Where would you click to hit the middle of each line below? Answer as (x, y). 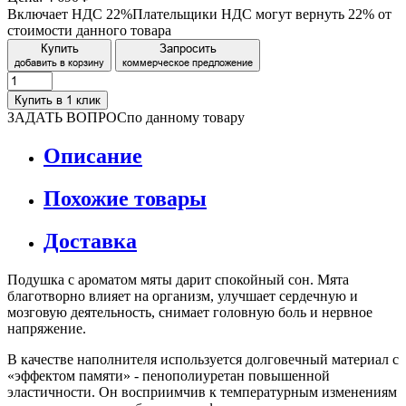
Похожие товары (125, 198)
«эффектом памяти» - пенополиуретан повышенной (169, 375)
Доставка (90, 241)
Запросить (188, 48)
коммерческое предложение (188, 62)
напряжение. (47, 328)
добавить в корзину (59, 62)
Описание (93, 155)
